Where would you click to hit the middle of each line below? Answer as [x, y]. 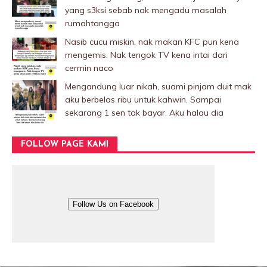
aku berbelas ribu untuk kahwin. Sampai [143, 100]
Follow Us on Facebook [113, 204]
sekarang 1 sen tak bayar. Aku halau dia [144, 113]
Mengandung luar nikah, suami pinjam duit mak [158, 87]
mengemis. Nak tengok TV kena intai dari [146, 55]
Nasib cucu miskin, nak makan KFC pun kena [152, 42]
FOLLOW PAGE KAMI [65, 145]
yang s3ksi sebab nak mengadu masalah [146, 10]
